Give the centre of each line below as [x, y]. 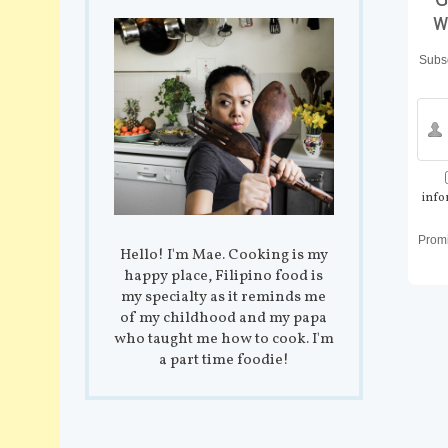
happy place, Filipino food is [224, 276]
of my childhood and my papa [224, 318]
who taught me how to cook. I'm [223, 339]
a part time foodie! [223, 360]
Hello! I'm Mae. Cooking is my [223, 255]
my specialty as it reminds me [224, 297]
